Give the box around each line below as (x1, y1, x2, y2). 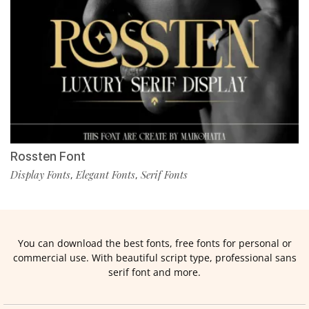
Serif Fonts (141, 168, 188, 182)
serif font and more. (108, 266, 201, 279)
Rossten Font (10, 149, 86, 164)
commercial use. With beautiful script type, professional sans (12, 251, 297, 265)
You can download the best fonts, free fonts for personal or (17, 237, 292, 250)
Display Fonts (10, 168, 70, 182)
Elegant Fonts (76, 168, 135, 182)
